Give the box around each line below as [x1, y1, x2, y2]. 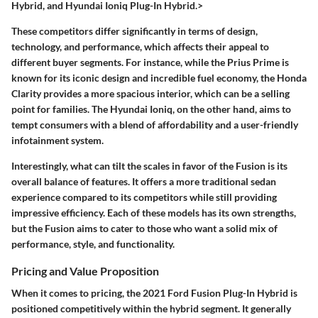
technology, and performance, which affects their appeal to [11, 40, 269, 53]
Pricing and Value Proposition [11, 263, 159, 278]
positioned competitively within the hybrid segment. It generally [11, 302, 291, 315]
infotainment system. [11, 133, 104, 146]
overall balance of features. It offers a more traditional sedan [11, 175, 276, 187]
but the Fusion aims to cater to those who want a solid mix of [11, 221, 278, 234]
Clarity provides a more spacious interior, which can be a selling [11, 87, 290, 99]
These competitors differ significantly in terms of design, [11, 24, 258, 37]
